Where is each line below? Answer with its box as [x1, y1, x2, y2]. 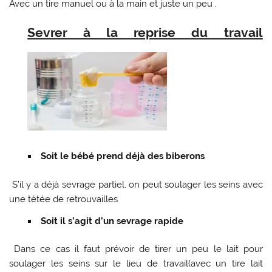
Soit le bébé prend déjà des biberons [40, 151, 205, 162]
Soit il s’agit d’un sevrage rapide [40, 215, 183, 226]
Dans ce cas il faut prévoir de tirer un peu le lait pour [14, 243, 263, 255]
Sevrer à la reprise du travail [27, 25, 263, 41]
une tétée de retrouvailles [9, 194, 118, 205]
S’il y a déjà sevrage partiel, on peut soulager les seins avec [12, 179, 263, 191]
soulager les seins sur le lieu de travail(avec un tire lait [9, 258, 263, 270]
